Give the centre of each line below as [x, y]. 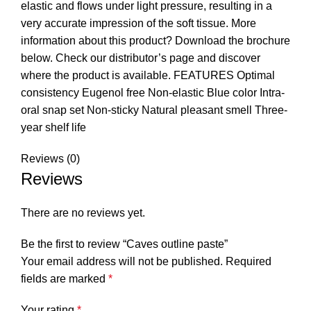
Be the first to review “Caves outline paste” [124, 244]
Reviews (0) [50, 159]
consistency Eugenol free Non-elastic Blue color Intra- [153, 93]
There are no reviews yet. [83, 213]
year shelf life [53, 128]
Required [249, 262]
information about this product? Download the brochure [155, 41]
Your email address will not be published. [122, 262]
